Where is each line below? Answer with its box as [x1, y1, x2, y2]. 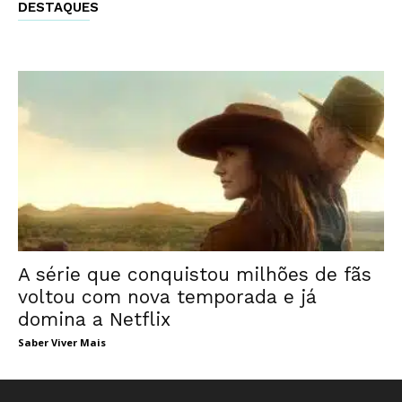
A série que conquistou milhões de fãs [18, 263, 371, 286]
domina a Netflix [18, 308, 170, 331]
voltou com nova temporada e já [18, 285, 317, 309]
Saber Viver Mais [18, 336, 106, 350]
